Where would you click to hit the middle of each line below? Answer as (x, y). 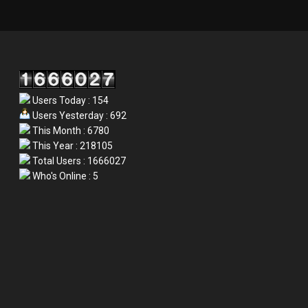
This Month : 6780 (70, 131)
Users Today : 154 (70, 100)
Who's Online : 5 (65, 176)
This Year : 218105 (72, 146)
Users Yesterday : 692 (79, 115)
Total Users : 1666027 (78, 161)
